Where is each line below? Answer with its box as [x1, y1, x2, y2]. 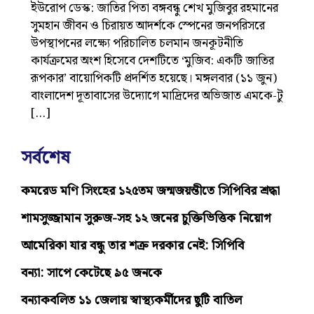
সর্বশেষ [21, 144, 70, 172]
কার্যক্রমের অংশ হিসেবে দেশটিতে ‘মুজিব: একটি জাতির [31, 51, 274, 71]
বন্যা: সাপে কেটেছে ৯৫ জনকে [21, 263, 162, 283]
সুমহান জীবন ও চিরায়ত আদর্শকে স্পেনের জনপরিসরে [31, 16, 265, 36]
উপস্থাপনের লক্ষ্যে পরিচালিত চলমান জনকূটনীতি [31, 34, 243, 53]
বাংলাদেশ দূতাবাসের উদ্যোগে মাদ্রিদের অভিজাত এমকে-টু [31, 86, 283, 106]
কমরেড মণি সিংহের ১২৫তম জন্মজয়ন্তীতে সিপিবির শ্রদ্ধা [21, 181, 280, 201]
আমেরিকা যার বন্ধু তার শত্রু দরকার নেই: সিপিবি [21, 235, 244, 256]
